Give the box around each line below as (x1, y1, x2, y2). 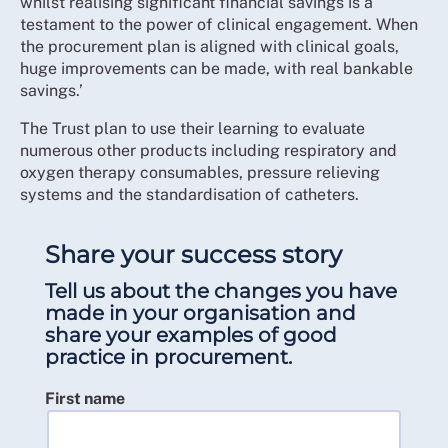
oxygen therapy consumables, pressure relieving (20, 163, 380, 182)
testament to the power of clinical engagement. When (20, 15, 418, 34)
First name (45, 389, 125, 408)
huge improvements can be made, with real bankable (20, 59, 413, 78)
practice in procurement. (45, 345, 292, 369)
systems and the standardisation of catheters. (20, 185, 359, 204)
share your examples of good (45, 323, 337, 347)
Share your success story (45, 240, 342, 269)
